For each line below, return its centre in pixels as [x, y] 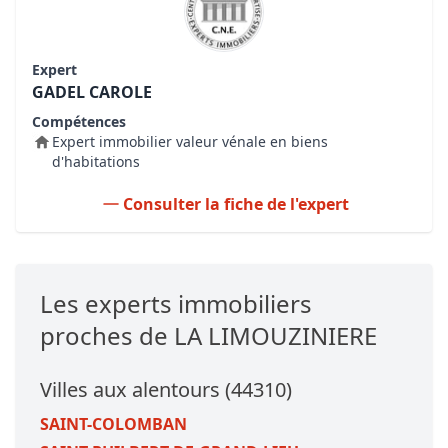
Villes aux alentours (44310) [166, 389]
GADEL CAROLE [92, 92]
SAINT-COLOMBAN [113, 424]
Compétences [79, 121]
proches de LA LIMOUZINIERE [208, 335]
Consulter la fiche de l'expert [236, 204]
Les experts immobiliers [176, 303]
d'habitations [96, 161]
